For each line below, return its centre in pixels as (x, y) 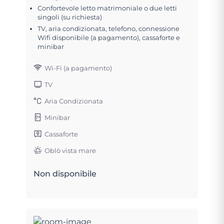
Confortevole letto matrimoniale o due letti (107, 8)
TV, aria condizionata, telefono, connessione (109, 28)
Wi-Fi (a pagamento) (78, 68)
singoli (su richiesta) (70, 17)
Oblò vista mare (70, 150)
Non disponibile (65, 173)
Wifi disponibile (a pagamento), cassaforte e (109, 37)
